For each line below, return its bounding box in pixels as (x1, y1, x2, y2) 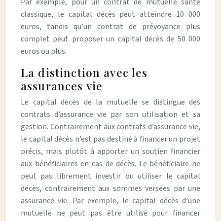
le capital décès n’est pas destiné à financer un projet (21, 134, 200, 145)
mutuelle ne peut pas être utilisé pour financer (21, 208, 200, 219)
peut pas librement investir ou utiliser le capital (21, 171, 200, 182)
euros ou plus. (21, 46, 67, 57)
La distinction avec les (21, 65, 148, 80)
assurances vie (21, 78, 103, 93)
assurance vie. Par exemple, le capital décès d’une (21, 195, 200, 206)
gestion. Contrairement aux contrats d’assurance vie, (21, 121, 200, 132)
